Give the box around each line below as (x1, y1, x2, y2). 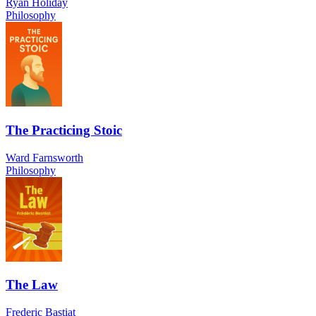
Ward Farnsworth (6, 151, 83, 164)
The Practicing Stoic (6, 122, 122, 138)
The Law (6, 277, 58, 293)
